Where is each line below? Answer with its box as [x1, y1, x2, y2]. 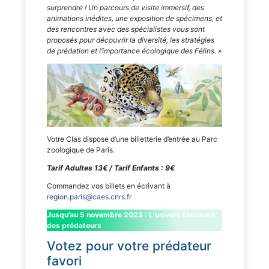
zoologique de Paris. [47, 145, 115, 155]
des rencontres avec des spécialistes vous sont [47, 25, 205, 34]
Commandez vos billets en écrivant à [47, 181, 171, 191]
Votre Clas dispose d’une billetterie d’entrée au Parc [47, 134, 217, 144]
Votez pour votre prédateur [47, 238, 211, 254]
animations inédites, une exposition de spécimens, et [47, 14, 222, 23]
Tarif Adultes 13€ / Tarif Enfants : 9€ [47, 163, 175, 173]
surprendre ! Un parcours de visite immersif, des [47, 3, 204, 13]
